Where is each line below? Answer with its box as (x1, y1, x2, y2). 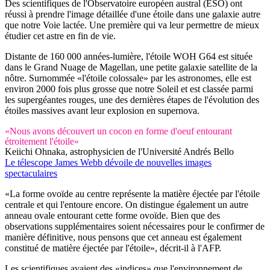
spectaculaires (5, 168, 57, 178)
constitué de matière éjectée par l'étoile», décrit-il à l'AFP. (5, 242, 221, 253)
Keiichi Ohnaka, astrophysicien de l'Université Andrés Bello (5, 146, 234, 157)
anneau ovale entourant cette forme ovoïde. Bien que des (5, 210, 220, 221)
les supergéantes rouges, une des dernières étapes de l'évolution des (5, 94, 259, 105)
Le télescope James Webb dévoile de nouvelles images (5, 157, 212, 168)
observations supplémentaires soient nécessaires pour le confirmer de (5, 221, 265, 231)
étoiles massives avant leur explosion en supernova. (5, 105, 199, 116)
